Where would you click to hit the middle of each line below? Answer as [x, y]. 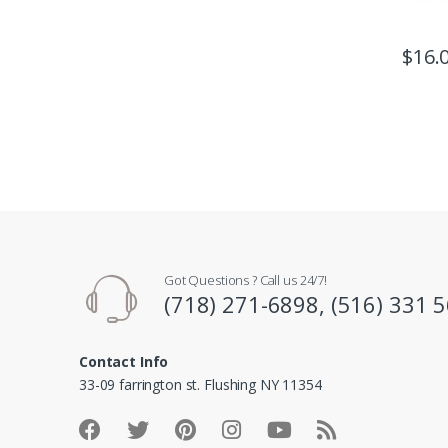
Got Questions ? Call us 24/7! [245, 279]
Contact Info [124, 361]
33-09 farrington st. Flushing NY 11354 [200, 384]
